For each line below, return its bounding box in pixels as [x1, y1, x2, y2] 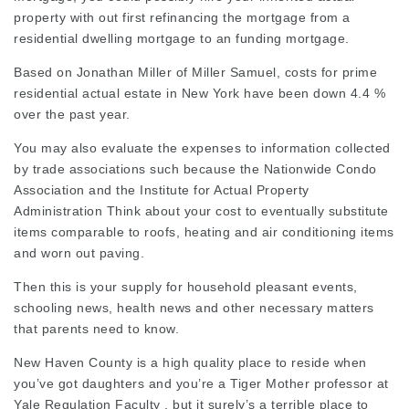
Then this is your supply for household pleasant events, [14, 279, 358, 294]
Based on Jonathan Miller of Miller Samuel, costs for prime [14, 65, 377, 79]
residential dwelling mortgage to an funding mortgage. [14, 31, 350, 46]
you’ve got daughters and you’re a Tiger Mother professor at [14, 376, 389, 391]
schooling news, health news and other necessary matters [14, 300, 374, 315]
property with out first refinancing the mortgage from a [14, 10, 351, 25]
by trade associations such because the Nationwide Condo [14, 162, 377, 176]
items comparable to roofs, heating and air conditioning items [14, 225, 394, 239]
